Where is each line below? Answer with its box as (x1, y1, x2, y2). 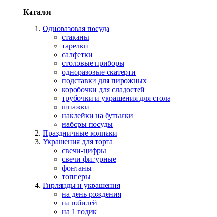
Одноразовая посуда (43, 24, 109, 32)
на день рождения (62, 190, 121, 198)
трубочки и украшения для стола (62, 94, 170, 102)
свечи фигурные (62, 155, 116, 163)
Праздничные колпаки (43, 129, 117, 137)
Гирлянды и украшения (43, 181, 120, 189)
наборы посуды (62, 120, 113, 128)
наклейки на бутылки (62, 111, 133, 120)
